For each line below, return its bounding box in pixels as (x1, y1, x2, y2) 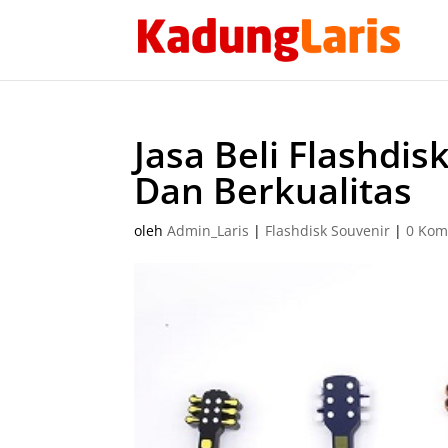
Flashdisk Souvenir (265, 221, 391, 240)
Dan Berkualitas (134, 166, 413, 215)
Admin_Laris (167, 221, 250, 240)
